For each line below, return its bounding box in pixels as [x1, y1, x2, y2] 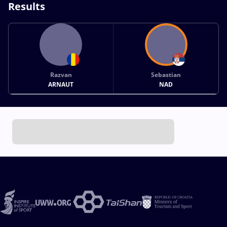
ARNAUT [48, 80, 74, 89]
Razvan [50, 70, 72, 79]
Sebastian [151, 70, 181, 79]
